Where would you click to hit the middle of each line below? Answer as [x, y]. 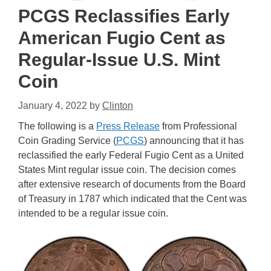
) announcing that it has [194, 141]
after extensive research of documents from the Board [132, 184]
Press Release [128, 126]
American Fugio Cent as [122, 38]
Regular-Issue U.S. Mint [119, 60]
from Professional [198, 126]
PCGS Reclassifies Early [124, 16]
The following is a [57, 126]
